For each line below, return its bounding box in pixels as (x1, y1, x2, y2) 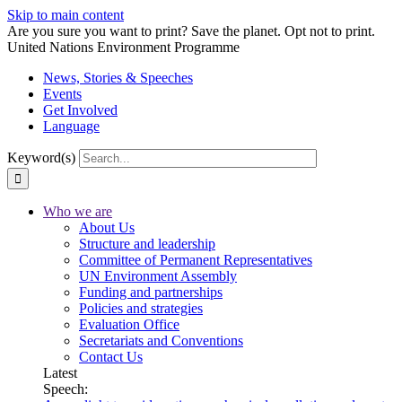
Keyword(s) (7, 150, 75, 165)
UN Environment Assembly (79, 268, 237, 284)
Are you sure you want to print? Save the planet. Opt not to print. (7, 23, 375, 39)
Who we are (43, 204, 112, 219)
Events (43, 86, 82, 101)
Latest (43, 365, 77, 380)
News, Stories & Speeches (43, 70, 193, 85)
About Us (79, 220, 135, 235)
